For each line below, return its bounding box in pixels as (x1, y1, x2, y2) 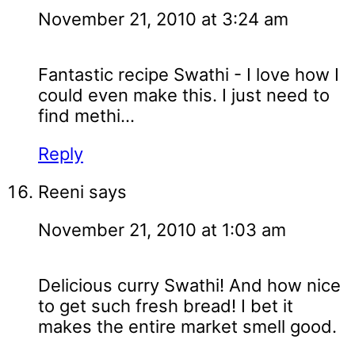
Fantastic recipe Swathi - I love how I (38, 64, 339, 86)
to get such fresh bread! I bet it (38, 296, 293, 317)
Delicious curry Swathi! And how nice (38, 275, 341, 296)
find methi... (38, 105, 135, 127)
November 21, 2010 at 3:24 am (38, 9, 288, 30)
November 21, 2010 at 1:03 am (38, 219, 286, 241)
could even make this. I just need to (38, 85, 330, 106)
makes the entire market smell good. (38, 316, 337, 338)
